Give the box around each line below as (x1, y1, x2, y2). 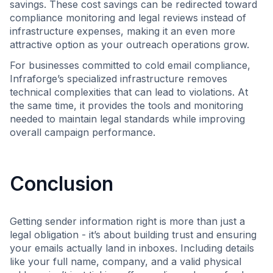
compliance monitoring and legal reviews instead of (10, 12, 246, 24)
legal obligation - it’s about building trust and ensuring (10, 229, 257, 241)
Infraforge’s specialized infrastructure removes (10, 73, 227, 85)
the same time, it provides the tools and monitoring (10, 99, 243, 112)
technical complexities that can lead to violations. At (10, 86, 248, 98)
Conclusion (10, 172, 113, 196)
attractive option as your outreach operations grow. (10, 38, 249, 51)
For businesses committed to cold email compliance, (10, 59, 250, 71)
